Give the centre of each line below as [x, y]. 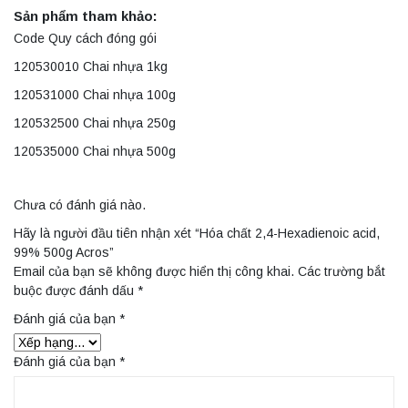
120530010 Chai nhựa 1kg [91, 67]
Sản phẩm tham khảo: [86, 16]
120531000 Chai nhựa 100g [95, 95]
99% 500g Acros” [64, 253]
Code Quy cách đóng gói [85, 39]
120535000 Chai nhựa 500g [95, 152]
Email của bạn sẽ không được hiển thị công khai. [154, 272]
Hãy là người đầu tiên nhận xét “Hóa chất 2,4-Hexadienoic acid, [197, 234]
